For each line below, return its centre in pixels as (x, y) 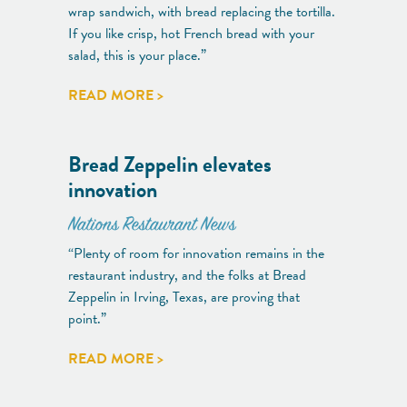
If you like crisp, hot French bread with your (191, 33)
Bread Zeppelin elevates (170, 164)
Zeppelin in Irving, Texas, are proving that (184, 297)
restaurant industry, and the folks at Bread (187, 275)
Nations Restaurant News (152, 225)
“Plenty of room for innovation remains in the (196, 253)
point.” (87, 318)
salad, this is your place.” (137, 55)
